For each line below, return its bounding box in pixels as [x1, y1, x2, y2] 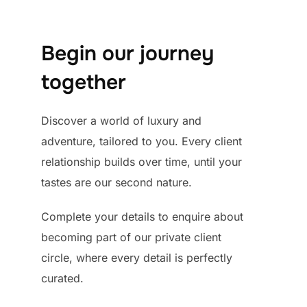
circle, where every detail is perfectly [41, 250, 232, 265]
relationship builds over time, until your [41, 154, 242, 169]
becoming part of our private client [41, 230, 221, 244]
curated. [41, 271, 84, 285]
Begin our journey [41, 40, 214, 66]
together [41, 69, 126, 95]
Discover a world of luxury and [41, 113, 201, 127]
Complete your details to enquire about [41, 209, 243, 223]
